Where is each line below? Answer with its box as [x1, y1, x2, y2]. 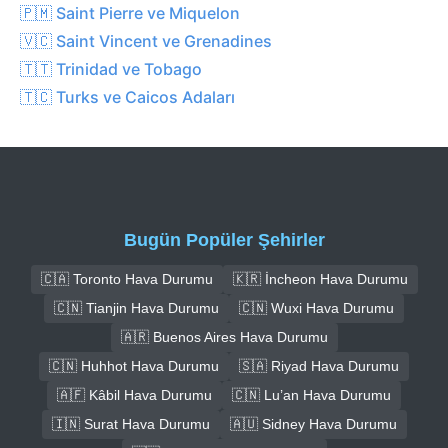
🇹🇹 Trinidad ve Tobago [20, 58, 202, 79]
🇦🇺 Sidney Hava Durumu [229, 415, 397, 432]
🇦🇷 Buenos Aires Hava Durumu [120, 328, 328, 345]
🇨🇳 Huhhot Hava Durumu [49, 357, 219, 374]
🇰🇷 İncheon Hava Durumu [232, 270, 408, 287]
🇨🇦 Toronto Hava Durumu [40, 270, 213, 287]
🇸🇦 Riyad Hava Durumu [239, 357, 399, 374]
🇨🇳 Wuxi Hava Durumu [239, 299, 394, 316]
